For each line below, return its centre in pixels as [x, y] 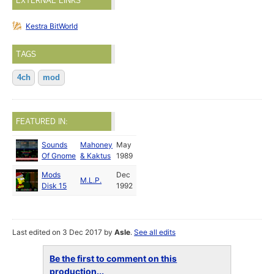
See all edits [155, 232]
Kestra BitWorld [52, 26]
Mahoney [97, 145]
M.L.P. [91, 180]
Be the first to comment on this [113, 259]
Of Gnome [59, 156]
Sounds [55, 145]
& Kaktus [96, 156]
